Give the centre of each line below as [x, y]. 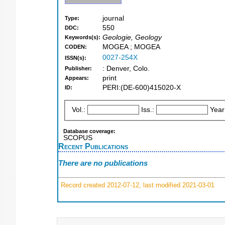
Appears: [77, 78]
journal [113, 19]
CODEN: [76, 47]
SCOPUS [78, 138]
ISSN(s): [76, 58]
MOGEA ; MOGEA [131, 47]
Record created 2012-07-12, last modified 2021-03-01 [137, 185]
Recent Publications [93, 146]
